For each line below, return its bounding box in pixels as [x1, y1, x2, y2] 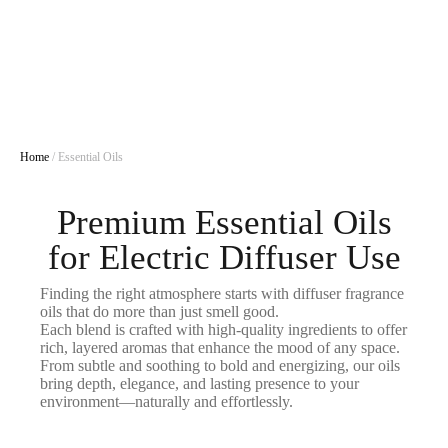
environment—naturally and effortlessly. [40, 393, 293, 410]
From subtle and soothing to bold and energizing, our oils [40, 357, 400, 374]
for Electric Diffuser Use [47, 238, 401, 277]
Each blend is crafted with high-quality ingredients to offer [40, 321, 407, 338]
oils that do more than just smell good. [40, 303, 279, 320]
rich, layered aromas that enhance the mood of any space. [40, 339, 400, 356]
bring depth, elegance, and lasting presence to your [40, 375, 359, 392]
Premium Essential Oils [56, 203, 392, 242]
